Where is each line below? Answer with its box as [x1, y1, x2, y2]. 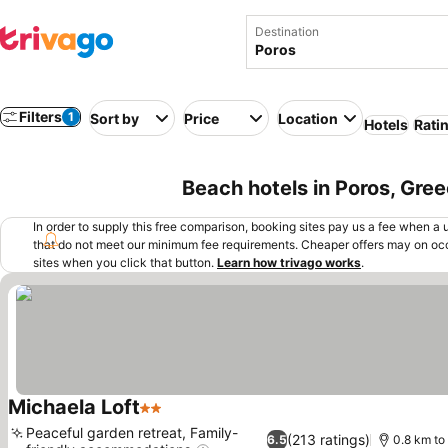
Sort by [90, 109, 139, 127]
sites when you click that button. [33, 255, 214, 270]
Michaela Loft [8, 395, 140, 419]
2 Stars [139, 408, 193, 428]
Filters [19, 108, 62, 125]
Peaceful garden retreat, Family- [26, 424, 238, 441]
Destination [255, 24, 319, 39]
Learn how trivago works [217, 255, 361, 270]
